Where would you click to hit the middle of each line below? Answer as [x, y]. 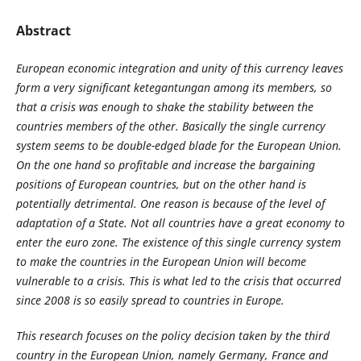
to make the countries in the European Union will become [161, 261]
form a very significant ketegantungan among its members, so [174, 87]
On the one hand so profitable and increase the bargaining [165, 164]
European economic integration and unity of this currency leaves [179, 68]
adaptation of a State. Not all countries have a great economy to [180, 222]
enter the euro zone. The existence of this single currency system [178, 242]
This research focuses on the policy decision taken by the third [172, 335]
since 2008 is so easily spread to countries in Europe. [150, 300]
